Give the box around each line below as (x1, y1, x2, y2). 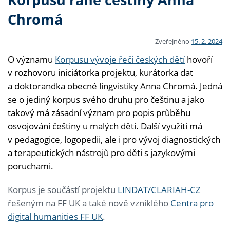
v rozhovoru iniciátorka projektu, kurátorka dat (8, 66, 193, 79)
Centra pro (170, 197, 214, 209)
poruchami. (8, 160, 53, 172)
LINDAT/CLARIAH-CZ (118, 183, 201, 196)
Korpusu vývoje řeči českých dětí (55, 53, 185, 65)
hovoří (185, 53, 213, 65)
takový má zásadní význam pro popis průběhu (8, 106, 190, 119)
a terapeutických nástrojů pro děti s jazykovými (8, 146, 195, 159)
